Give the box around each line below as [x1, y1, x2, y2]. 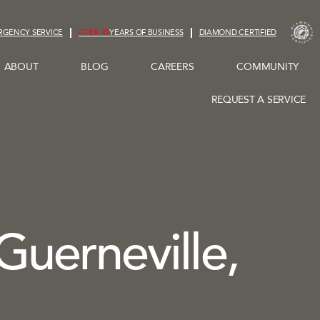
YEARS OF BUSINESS [109, 26, 184, 38]
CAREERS [151, 60, 194, 74]
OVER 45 [79, 26, 110, 38]
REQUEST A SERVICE [211, 93, 306, 107]
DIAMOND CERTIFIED [199, 26, 276, 38]
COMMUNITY [236, 60, 299, 74]
